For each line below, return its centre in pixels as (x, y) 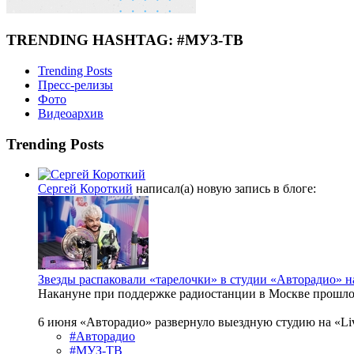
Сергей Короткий (85, 189)
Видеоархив (71, 113)
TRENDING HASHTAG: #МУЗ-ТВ (125, 40)
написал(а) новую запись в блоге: (224, 189)
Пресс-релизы (75, 85)
